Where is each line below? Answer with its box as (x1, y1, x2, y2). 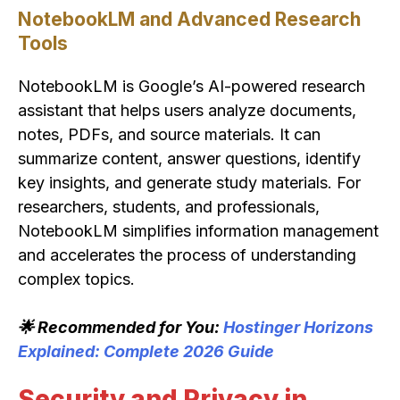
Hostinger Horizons (223, 318, 373, 337)
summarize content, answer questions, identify (18, 149, 361, 169)
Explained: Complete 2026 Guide (18, 342, 274, 362)
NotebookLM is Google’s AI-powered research (18, 77, 365, 96)
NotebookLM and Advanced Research (18, 8, 361, 31)
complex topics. (18, 270, 135, 289)
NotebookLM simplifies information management (18, 221, 379, 241)
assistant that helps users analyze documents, (18, 101, 356, 121)
